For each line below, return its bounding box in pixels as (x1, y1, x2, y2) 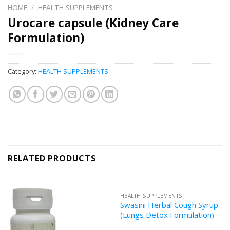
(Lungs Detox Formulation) (120, 209, 214, 220)
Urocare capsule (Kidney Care (8, 14, 179, 31)
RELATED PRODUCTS (8, 152, 96, 164)
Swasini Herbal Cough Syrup (120, 200, 218, 210)
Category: (8, 66, 38, 76)
